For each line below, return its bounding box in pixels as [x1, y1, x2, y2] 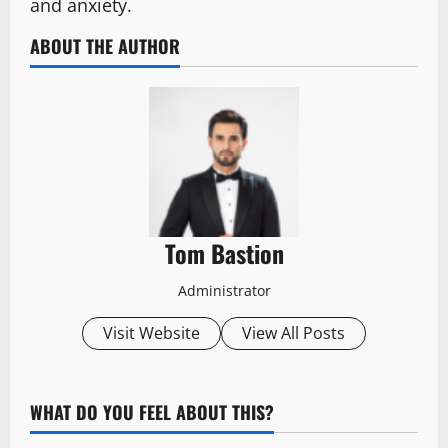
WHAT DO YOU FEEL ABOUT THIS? [30, 399, 274, 426]
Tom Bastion [164, 235, 284, 272]
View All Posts [242, 322, 345, 345]
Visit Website [103, 322, 200, 345]
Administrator [177, 281, 271, 301]
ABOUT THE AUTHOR [30, 33, 180, 60]
